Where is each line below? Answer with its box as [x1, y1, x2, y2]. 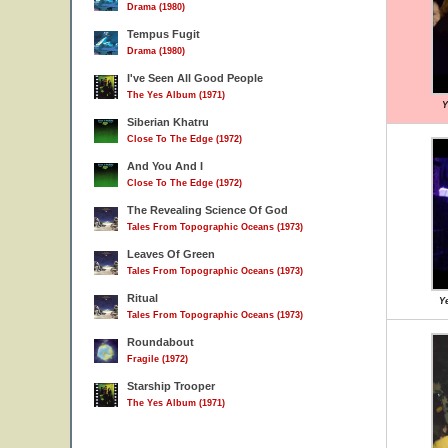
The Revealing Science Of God [127, 204, 288, 216]
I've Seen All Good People [127, 72, 263, 84]
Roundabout [127, 336, 194, 348]
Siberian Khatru [127, 116, 209, 128]
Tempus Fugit [127, 28, 200, 40]
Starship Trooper [127, 380, 215, 392]
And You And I [127, 160, 203, 172]
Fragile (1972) [127, 354, 188, 364]
